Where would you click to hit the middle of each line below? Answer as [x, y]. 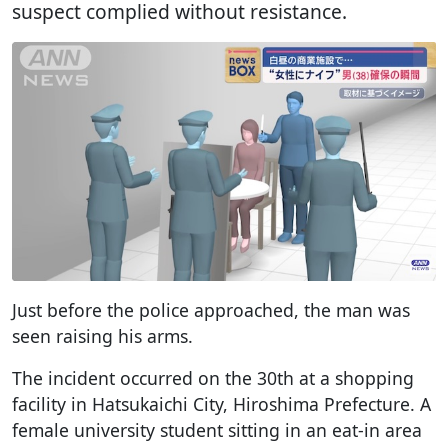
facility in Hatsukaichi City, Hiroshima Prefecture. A [221, 403]
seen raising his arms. [102, 335]
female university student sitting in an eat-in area [217, 429]
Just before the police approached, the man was [211, 309]
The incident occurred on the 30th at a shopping [213, 377]
